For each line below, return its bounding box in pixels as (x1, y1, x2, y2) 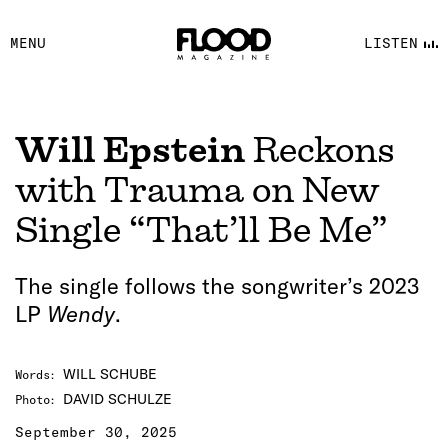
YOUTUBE (160, 47, 265, 77)
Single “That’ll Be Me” (15, 210, 388, 250)
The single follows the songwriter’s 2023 (15, 272, 419, 300)
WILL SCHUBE (63, 365, 157, 383)
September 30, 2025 (15, 423, 177, 441)
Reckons (245, 130, 395, 170)
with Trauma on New (15, 170, 379, 210)
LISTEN (363, 33, 418, 52)
